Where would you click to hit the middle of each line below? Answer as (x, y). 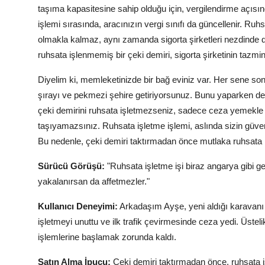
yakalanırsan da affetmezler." (94, 182)
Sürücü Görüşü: (71, 166)
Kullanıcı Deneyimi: (78, 206)
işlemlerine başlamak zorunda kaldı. (107, 237)
